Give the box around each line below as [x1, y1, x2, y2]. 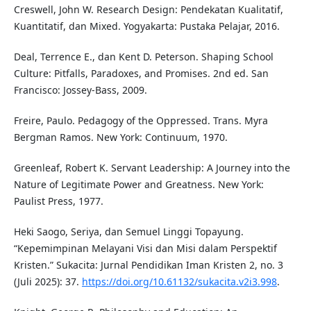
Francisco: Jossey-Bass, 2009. [13, 83, 147, 97]
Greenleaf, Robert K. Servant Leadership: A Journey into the [13, 161, 290, 175]
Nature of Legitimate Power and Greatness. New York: [13, 178, 264, 192]
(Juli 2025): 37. [13, 275, 82, 289]
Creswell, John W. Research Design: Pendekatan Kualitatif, [13, 3, 283, 17]
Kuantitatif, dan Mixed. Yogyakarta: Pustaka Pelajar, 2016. [13, 19, 280, 33]
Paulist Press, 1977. [13, 194, 103, 208]
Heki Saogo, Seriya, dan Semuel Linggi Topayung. [13, 225, 244, 239]
